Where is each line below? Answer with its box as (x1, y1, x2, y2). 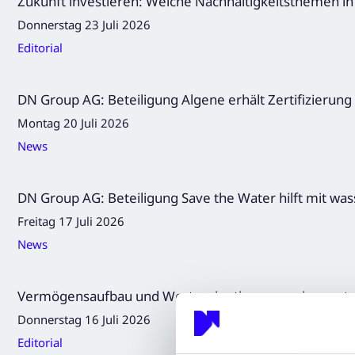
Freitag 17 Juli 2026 (17, 212, 125, 229)
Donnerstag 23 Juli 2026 (17, 17, 151, 33)
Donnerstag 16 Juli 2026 (17, 311, 151, 327)
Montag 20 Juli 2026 (17, 115, 130, 132)
